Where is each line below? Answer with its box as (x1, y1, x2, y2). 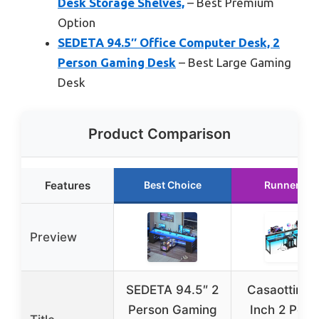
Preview (30, 229, 77, 244)
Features (44, 178, 90, 192)
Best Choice (143, 178, 202, 191)
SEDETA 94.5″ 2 (126, 282, 219, 297)
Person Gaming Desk (58, 56, 176, 70)
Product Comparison (88, 125, 231, 142)
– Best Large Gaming (176, 56, 291, 70)
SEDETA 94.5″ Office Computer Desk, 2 (58, 36, 280, 50)
